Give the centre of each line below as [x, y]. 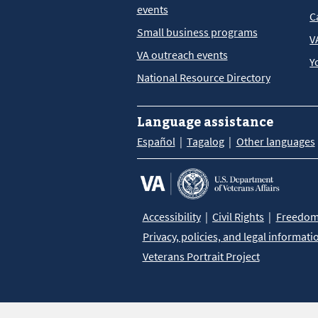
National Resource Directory [203, 78]
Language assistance [205, 122]
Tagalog [205, 142]
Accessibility [171, 217]
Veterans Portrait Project [201, 257]
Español [156, 142]
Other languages [275, 142]
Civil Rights [238, 217]
